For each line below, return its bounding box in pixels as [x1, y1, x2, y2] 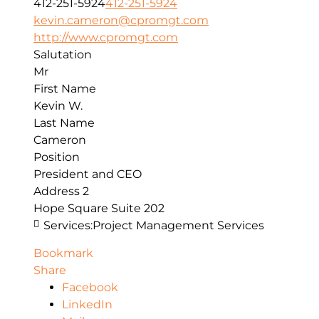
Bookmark [33, 246, 93, 260]
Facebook [62, 280, 118, 294]
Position [33, 150, 80, 164]
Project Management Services [93, 219, 264, 233]
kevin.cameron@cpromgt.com [33, 14, 209, 28]
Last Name [33, 116, 95, 130]
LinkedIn [62, 297, 113, 311]
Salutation [33, 48, 92, 62]
